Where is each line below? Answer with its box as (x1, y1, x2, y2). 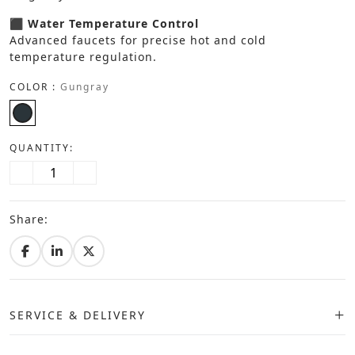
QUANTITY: (10, 141, 74, 155)
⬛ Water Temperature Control (10, 16, 199, 32)
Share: (10, 212, 48, 227)
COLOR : (10, 80, 60, 94)
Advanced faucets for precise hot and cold (10, 32, 266, 48)
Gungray (60, 80, 109, 94)
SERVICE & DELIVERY (10, 307, 146, 323)
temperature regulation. (10, 49, 157, 65)
